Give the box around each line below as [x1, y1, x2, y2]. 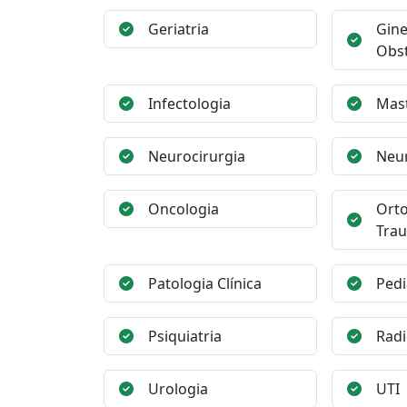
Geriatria [148, 19, 209, 39]
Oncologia [148, 199, 219, 219]
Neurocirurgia [148, 146, 245, 166]
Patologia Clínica [148, 273, 262, 293]
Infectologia [148, 94, 231, 114]
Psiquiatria [148, 326, 222, 346]
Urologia [148, 379, 208, 399]
